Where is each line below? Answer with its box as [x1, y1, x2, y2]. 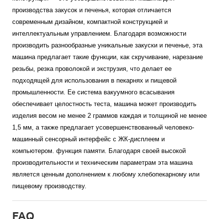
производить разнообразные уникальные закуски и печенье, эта [12, 41, 202, 49]
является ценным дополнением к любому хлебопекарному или [12, 170, 199, 178]
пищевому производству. [12, 182, 87, 190]
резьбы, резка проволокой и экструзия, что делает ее [12, 65, 172, 72]
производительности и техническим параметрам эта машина [12, 158, 193, 166]
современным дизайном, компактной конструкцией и [12, 18, 168, 25]
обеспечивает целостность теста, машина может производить [12, 100, 197, 108]
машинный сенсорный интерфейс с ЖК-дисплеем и [12, 135, 165, 143]
